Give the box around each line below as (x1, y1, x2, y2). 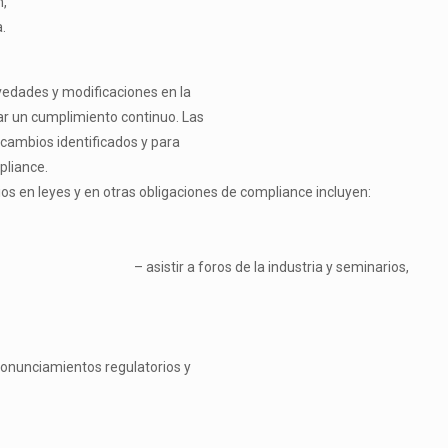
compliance (240, 184, 316, 200)
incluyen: (316, 184, 371, 200)
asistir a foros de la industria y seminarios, (146, 259, 409, 275)
